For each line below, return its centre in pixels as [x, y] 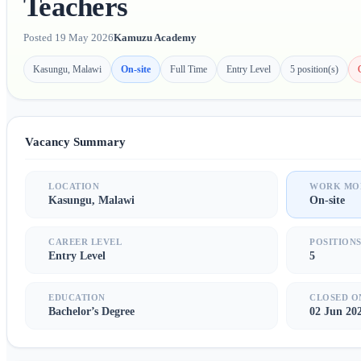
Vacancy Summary [75, 142]
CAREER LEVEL [85, 242]
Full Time [189, 69]
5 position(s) [314, 69]
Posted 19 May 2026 [68, 38]
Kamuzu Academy [155, 38]
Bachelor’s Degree [91, 312]
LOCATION [74, 187]
